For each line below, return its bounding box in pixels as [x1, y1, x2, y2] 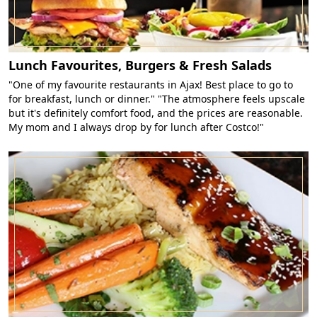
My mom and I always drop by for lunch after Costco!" [8, 120, 264, 134]
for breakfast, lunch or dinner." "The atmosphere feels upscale [8, 92, 305, 106]
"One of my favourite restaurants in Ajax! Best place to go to [8, 78, 293, 92]
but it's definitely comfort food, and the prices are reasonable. [8, 106, 303, 120]
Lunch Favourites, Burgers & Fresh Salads [8, 57, 272, 74]
